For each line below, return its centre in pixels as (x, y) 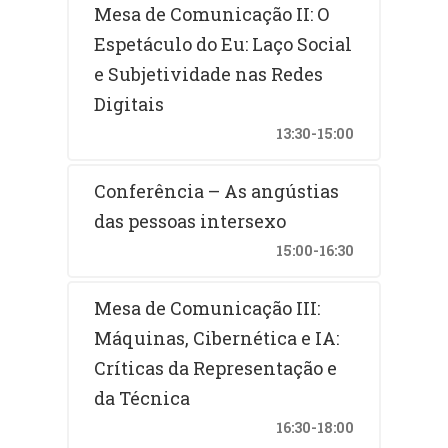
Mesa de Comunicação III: (207, 307)
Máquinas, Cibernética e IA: (217, 337)
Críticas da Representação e (216, 367)
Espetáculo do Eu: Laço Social (223, 43)
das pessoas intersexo (190, 220)
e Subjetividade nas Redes (209, 73)
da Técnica (142, 397)
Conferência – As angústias (217, 190)
